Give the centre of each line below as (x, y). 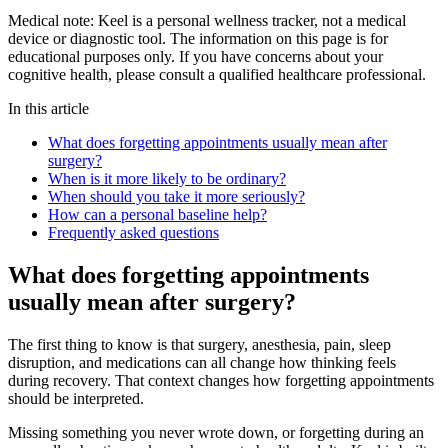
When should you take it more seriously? (176, 196)
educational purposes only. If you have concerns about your (195, 56)
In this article (48, 108)
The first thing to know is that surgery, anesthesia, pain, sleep (199, 344)
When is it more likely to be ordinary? (167, 178)
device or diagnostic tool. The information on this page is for (198, 38)
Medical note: (53, 20)
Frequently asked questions (133, 232)
